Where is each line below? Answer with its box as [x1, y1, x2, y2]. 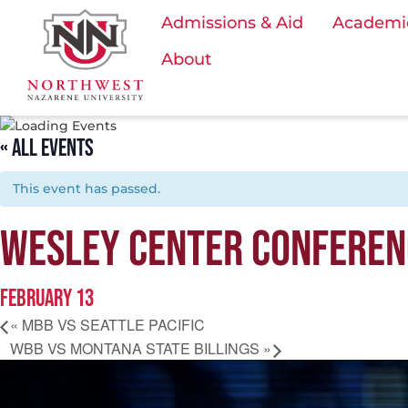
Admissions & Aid [161, 13, 303, 33]
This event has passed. [13, 180, 160, 198]
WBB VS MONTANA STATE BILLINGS [10, 337, 263, 359]
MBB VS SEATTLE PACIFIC [18, 314, 205, 336]
